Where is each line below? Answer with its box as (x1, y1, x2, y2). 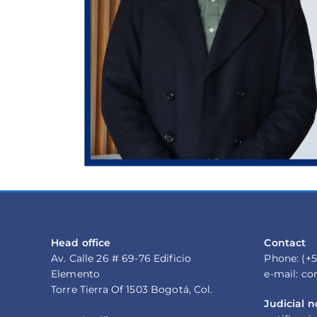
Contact (264, 236, 306, 249)
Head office (51, 236, 111, 249)
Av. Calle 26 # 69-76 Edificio (51, 252, 192, 265)
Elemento (51, 267, 100, 280)
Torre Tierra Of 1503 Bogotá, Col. (51, 283, 213, 296)
